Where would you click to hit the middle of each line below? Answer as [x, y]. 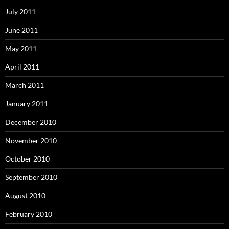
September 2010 [31, 177]
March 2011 [25, 85]
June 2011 [21, 30]
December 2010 [31, 122]
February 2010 [29, 214]
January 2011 [27, 103]
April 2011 [22, 66]
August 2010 [25, 195]
